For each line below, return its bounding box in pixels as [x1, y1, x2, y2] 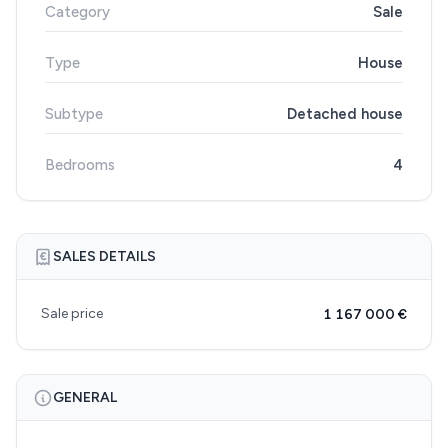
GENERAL [53, 389, 117, 406]
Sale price [41, 305, 103, 322]
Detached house [286, 105, 403, 123]
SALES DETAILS [53, 248, 156, 265]
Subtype [45, 105, 103, 123]
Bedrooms [45, 156, 115, 174]
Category [45, 3, 110, 21]
